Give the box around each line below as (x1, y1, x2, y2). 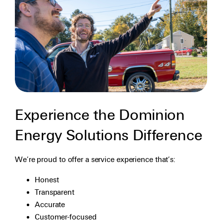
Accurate (35, 200, 65, 210)
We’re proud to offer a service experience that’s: (15, 155, 176, 165)
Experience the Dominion (15, 106, 185, 125)
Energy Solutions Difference (15, 126, 203, 145)
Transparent (35, 188, 74, 197)
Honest (35, 175, 59, 185)
